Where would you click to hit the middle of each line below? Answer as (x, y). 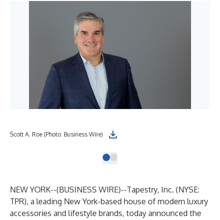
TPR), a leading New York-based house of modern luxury (109, 201)
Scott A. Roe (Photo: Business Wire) (56, 134)
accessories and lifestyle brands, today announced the (106, 213)
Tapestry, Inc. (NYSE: (163, 190)
